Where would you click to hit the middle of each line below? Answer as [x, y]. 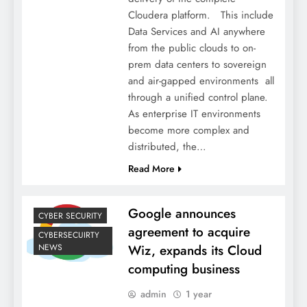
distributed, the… [167, 146]
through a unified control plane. [198, 97]
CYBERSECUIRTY [69, 235]
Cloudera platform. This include [200, 15]
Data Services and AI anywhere [198, 31]
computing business [184, 269]
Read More [151, 168]
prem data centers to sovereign [197, 64]
